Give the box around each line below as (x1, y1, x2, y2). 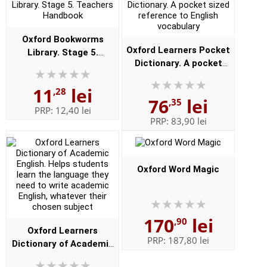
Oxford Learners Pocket (126, 44, 230, 55)
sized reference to (138, 70, 218, 82)
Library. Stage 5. (27, 46, 98, 58)
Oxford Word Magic (137, 164, 219, 175)
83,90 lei (170, 114, 207, 127)
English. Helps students (11, 252, 114, 262)
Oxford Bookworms (21, 33, 104, 45)
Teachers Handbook (19, 60, 106, 71)
